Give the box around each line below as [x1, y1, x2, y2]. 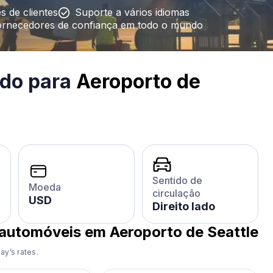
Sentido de [152, 174, 202, 186]
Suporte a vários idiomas [75, 6, 190, 18]
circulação [152, 187, 200, 199]
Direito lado [152, 200, 215, 213]
